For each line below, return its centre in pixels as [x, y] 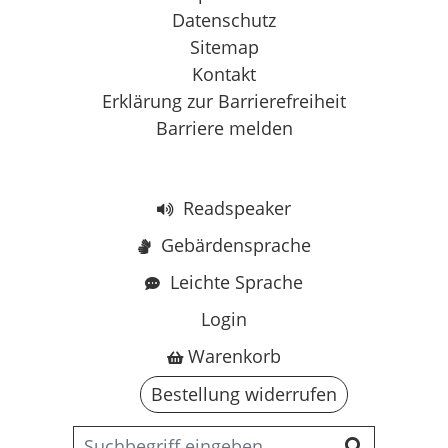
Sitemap [224, 46]
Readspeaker [234, 208]
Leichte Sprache [234, 282]
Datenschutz [224, 19]
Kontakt [224, 73]
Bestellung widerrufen [244, 394]
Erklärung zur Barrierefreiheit [224, 100]
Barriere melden [224, 127]
